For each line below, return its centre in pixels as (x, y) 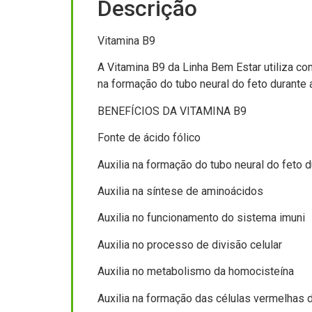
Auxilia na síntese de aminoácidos (180, 192)
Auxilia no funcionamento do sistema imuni (201, 218)
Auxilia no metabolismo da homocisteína (196, 272)
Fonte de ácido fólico (149, 138)
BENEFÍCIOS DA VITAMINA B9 (172, 111)
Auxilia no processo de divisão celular (190, 244)
